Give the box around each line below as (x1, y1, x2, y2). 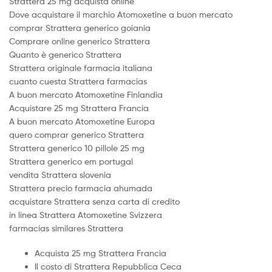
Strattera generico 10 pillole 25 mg (9, 142, 144, 153)
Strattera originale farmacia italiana (9, 62, 152, 73)
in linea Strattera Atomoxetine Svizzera (9, 209, 162, 220)
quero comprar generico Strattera (9, 129, 144, 140)
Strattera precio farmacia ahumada (9, 182, 152, 193)
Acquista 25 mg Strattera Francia (35, 248, 166, 259)
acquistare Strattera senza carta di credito (9, 195, 180, 206)
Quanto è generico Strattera (9, 49, 121, 59)
